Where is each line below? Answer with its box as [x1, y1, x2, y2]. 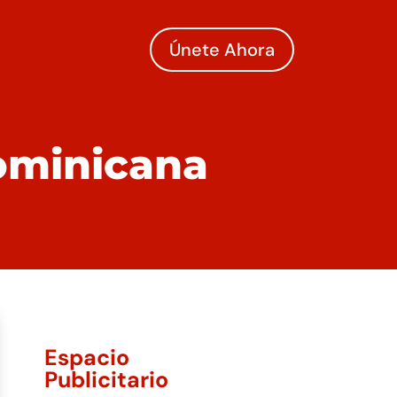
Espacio [43, 342, 129, 372]
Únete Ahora [168, 37, 275, 61]
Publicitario [43, 364, 168, 394]
